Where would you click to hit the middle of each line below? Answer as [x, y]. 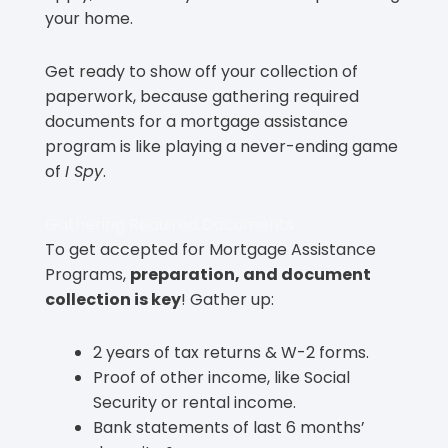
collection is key [113, 299]
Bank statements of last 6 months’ [229, 427]
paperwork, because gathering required [202, 96]
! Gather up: [227, 299]
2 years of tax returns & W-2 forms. [231, 352]
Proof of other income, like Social [221, 377]
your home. [89, 18]
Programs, [87, 274]
